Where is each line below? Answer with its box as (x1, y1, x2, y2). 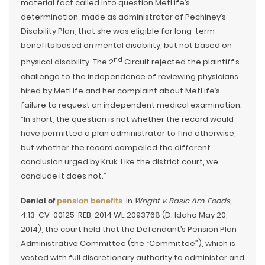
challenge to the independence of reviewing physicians (21, 70, 238, 82)
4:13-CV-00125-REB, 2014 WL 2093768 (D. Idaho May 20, (21, 209, 228, 221)
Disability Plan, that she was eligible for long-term (21, 25, 215, 37)
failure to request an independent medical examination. (21, 99, 242, 111)
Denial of (21, 195, 57, 206)
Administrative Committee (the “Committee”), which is (21, 237, 235, 249)
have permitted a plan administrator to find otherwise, (21, 127, 236, 139)
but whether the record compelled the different (21, 141, 211, 153)
